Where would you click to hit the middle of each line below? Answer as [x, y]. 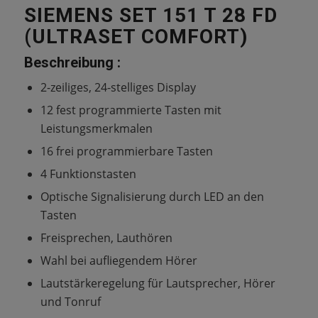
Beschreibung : [72, 62]
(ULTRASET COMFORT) [136, 37]
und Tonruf [70, 302]
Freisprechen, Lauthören [106, 238]
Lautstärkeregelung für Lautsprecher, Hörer [158, 283]
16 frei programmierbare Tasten [126, 151]
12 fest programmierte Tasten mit [131, 110]
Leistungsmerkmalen [96, 128]
